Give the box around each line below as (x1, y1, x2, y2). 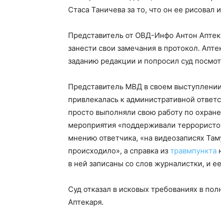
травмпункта (170, 146, 217, 156)
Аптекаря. (68, 197, 104, 207)
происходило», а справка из (68, 146, 170, 156)
